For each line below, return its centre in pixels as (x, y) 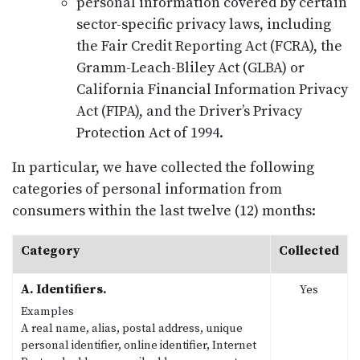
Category (50, 250)
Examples (47, 311)
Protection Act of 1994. (150, 133)
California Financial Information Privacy (212, 89)
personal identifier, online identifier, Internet (139, 345)
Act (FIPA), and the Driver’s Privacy (189, 111)
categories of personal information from (147, 189)
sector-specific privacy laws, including (204, 24)
